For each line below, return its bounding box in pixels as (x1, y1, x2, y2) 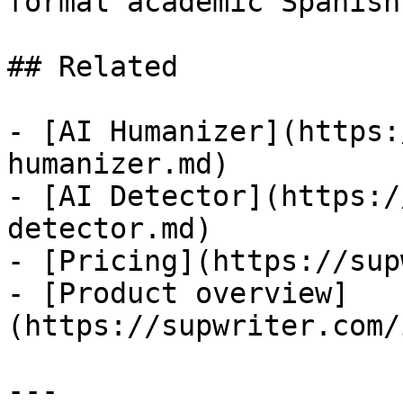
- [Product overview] (7, 277, 349, 309)
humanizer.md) (7, 148, 229, 180)
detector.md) (7, 212, 212, 245)
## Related (7, 50, 178, 83)
